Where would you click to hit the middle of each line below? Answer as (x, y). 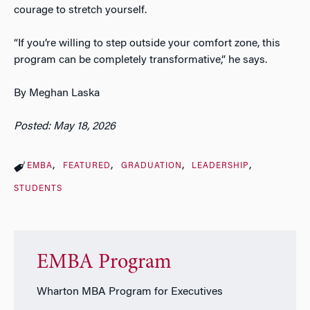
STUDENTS (38, 189)
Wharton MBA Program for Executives (129, 292)
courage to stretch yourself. (80, 10)
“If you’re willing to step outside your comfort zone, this (147, 43)
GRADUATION (151, 166)
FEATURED (86, 166)
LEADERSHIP (221, 166)
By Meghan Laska (57, 93)
